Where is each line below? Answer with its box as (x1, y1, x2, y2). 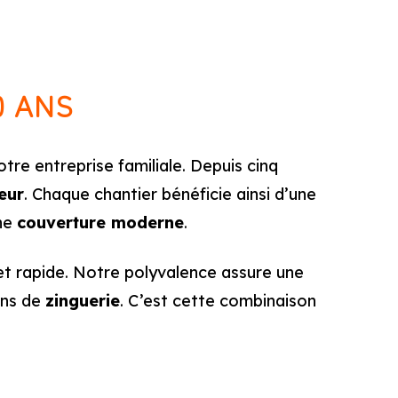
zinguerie (45, 291, 120, 311)
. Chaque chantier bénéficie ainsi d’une (24, 184, 316, 204)
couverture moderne (17, 212, 184, 233)
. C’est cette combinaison (120, 291, 316, 311)
